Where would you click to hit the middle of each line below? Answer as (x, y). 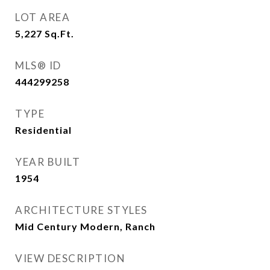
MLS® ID (38, 65)
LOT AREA (42, 17)
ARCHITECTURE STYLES (81, 210)
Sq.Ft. (59, 33)
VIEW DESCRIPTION (70, 258)
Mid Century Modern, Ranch (85, 226)
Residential (43, 130)
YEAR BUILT (48, 162)
